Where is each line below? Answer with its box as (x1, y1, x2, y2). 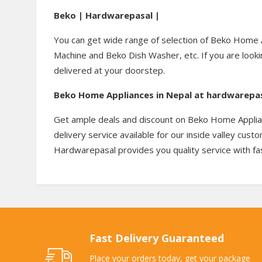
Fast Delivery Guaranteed (89, 231, 224, 246)
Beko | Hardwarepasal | (54, 9, 160, 22)
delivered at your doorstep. (54, 64, 165, 77)
